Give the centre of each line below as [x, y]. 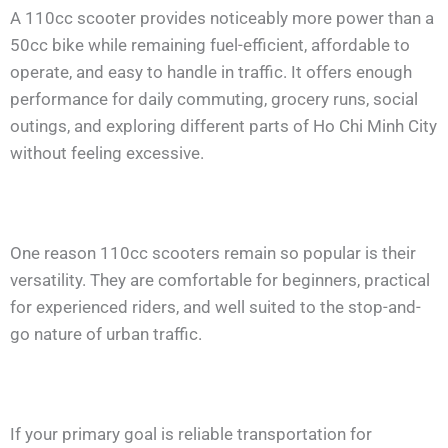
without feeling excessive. [107, 153]
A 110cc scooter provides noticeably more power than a [222, 18]
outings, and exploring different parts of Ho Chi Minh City [223, 126]
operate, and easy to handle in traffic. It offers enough [211, 72]
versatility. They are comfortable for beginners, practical [220, 279]
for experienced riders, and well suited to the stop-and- [215, 306]
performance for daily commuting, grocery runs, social [214, 99]
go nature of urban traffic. [106, 333]
